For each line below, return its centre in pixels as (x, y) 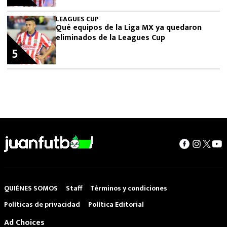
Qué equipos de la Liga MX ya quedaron (129, 27)
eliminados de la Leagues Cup (110, 37)
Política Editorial (116, 204)
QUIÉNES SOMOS (31, 188)
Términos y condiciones (129, 188)
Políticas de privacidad (42, 204)
